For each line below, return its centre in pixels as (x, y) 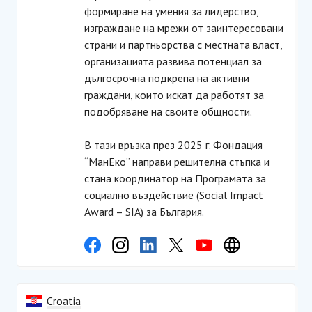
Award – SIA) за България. (144, 212)
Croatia (64, 301)
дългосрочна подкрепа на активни (167, 78)
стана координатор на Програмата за (175, 178)
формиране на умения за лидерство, (171, 11)
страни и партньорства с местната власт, (183, 45)
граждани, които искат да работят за (174, 95)
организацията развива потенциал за (173, 61)
